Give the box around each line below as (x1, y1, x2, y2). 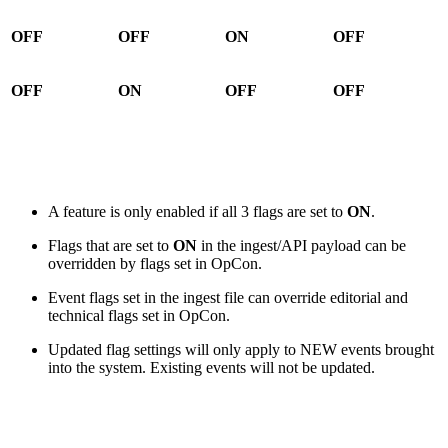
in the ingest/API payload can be (201, 236, 406, 254)
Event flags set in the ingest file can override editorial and (48, 288, 408, 306)
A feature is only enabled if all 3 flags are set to (48, 202, 347, 220)
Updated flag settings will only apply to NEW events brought (48, 340, 434, 358)
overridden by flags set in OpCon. (48, 254, 262, 272)
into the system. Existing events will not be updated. (48, 358, 375, 376)
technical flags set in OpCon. (48, 306, 230, 324)
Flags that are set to (48, 236, 173, 254)
